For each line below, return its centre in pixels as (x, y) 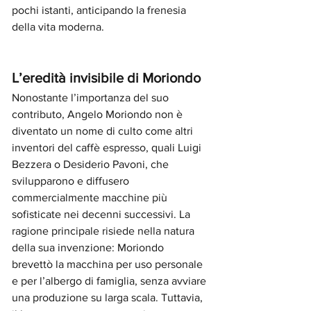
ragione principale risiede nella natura (104, 231)
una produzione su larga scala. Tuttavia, (109, 297)
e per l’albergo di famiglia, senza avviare (110, 281)
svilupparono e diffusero (72, 181)
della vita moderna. (58, 27)
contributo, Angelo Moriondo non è (99, 114)
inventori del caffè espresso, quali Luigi (108, 148)
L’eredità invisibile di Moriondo (106, 78)
